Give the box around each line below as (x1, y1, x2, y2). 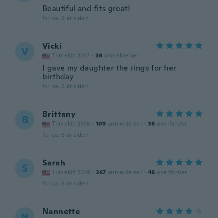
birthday (42, 72, 74, 82)
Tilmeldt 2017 (52, 52, 90, 59)
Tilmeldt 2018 (52, 120, 91, 127)
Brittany (42, 109, 76, 119)
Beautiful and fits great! (42, 3, 130, 14)
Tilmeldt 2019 (52, 168, 91, 176)
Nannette (42, 206, 80, 217)
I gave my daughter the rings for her (42, 63, 177, 73)
